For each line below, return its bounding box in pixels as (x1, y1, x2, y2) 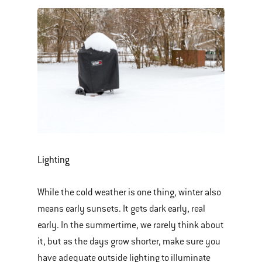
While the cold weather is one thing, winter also (37, 186, 221, 198)
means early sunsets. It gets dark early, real (37, 202, 205, 215)
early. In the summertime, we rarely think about (37, 219, 224, 231)
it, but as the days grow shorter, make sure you (37, 235, 220, 247)
